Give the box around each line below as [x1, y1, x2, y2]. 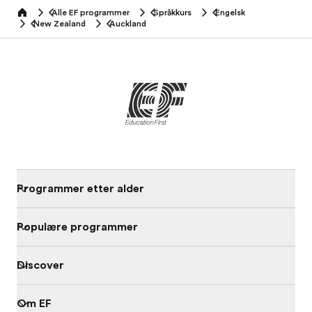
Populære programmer [17, 221, 138, 233]
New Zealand [33, 19, 86, 29]
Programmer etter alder [17, 182, 144, 195]
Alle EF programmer [52, 8, 130, 17]
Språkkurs [153, 8, 192, 17]
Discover [17, 259, 64, 272]
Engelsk [215, 8, 245, 17]
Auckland [109, 19, 146, 29]
